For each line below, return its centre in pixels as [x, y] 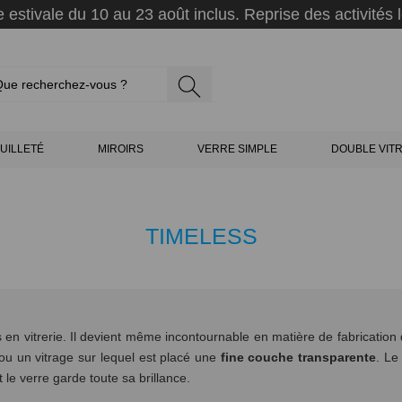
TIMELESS [201, 236]
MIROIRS [121, 149]
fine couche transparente [298, 358]
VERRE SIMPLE [237, 149]
